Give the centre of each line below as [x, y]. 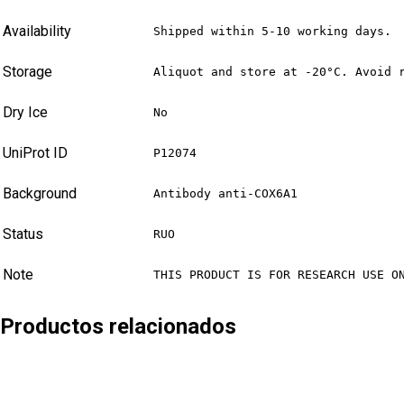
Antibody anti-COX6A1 [225, 194]
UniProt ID [35, 153]
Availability [37, 32]
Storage [28, 72]
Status [23, 234]
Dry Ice [25, 113]
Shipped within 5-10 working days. [272, 32]
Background [40, 194]
